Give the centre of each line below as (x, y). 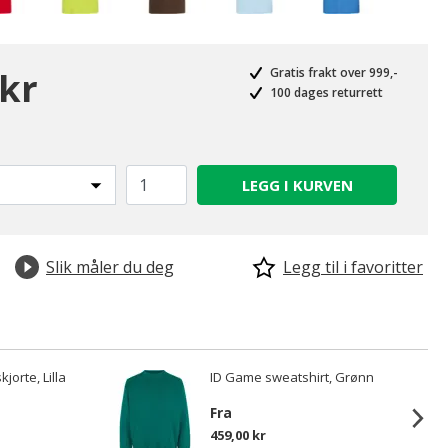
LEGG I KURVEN (297, 185)
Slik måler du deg (110, 267)
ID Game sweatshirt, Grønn (292, 377)
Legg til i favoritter (353, 267)
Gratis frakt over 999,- (332, 72)
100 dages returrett (325, 92)
